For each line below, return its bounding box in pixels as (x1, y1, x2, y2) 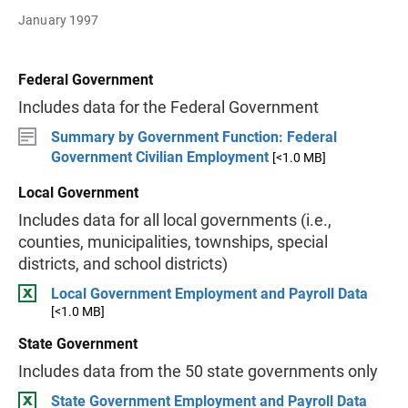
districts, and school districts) (18, 254, 228, 273)
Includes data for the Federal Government (18, 97, 319, 117)
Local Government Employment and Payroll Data (51, 285, 368, 302)
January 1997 (18, 13, 99, 27)
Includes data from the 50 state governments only (18, 362, 378, 381)
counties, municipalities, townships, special (18, 232, 328, 251)
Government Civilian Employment (51, 148, 269, 166)
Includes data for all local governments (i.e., (18, 210, 331, 229)
